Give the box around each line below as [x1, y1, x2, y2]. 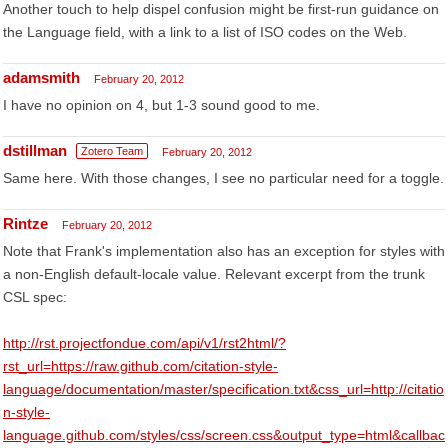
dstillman [3, 142, 67, 159]
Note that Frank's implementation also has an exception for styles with [3, 243, 445, 259]
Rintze [3, 215, 48, 232]
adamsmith [3, 69, 80, 86]
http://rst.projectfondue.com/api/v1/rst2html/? [3, 335, 286, 351]
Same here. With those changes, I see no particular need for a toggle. [3, 170, 444, 186]
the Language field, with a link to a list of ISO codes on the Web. [3, 24, 407, 40]
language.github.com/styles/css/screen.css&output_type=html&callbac [3, 427, 445, 443]
